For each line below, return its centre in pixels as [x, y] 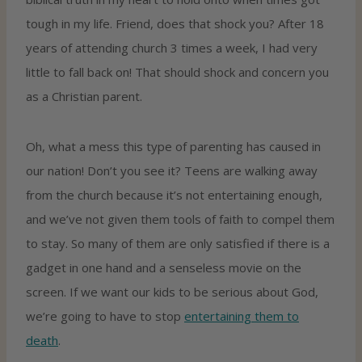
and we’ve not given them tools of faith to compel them [180, 219]
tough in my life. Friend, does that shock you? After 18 [175, 23]
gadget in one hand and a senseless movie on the [164, 267]
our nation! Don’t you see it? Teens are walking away [172, 170]
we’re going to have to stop [105, 316]
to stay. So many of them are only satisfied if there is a [178, 243]
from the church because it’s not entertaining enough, [174, 194]
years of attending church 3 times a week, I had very [172, 47]
